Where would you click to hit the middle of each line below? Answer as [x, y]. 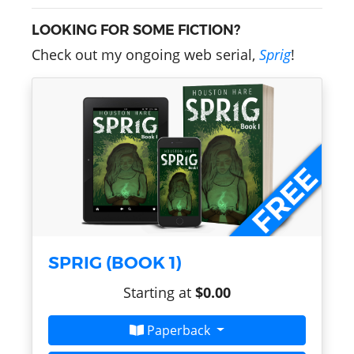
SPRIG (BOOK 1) [115, 262]
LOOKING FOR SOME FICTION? [136, 29]
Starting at [159, 292]
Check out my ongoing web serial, [145, 54]
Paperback [181, 330]
